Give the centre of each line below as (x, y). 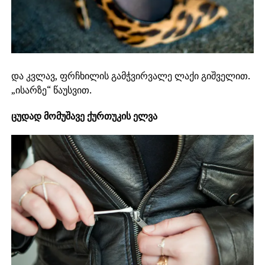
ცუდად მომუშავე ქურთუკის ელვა (84, 116)
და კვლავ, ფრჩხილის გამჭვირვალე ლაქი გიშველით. (130, 76)
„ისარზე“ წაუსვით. (51, 90)
